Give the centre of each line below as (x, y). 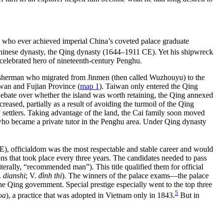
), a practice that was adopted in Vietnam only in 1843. (90, 195)
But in (189, 195)
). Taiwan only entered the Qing (149, 86)
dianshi (14, 176)
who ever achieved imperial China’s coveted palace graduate (96, 41)
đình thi (50, 176)
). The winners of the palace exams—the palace (135, 176)
